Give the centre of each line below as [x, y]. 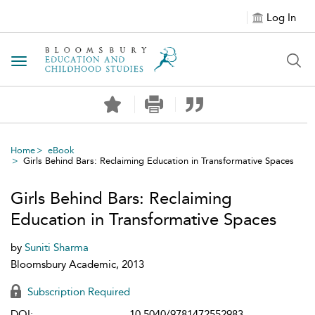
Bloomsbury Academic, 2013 [77, 264]
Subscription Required [77, 292]
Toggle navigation [64, 62]
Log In [281, 18]
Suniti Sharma [57, 247]
